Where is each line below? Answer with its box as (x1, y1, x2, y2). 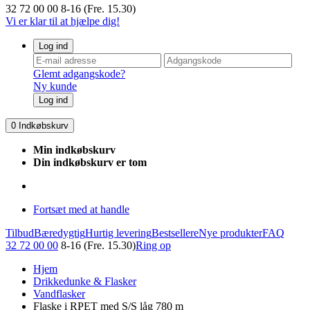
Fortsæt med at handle (33, 203, 129, 215)
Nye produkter (199, 227, 262, 239)
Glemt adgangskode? (33, 68, 125, 80)
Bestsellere (152, 227, 199, 239)
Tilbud (6, 227, 34, 239)
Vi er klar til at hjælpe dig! (6, 15, 120, 27)
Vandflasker (33, 288, 85, 300)
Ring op (136, 239, 171, 251)
